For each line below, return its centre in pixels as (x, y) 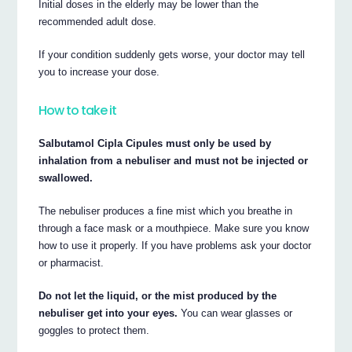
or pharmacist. (71, 262)
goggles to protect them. (94, 330)
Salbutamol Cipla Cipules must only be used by (155, 143)
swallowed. (66, 178)
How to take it (78, 111)
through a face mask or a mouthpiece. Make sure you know (174, 228)
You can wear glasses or (235, 313)
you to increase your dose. (99, 71)
